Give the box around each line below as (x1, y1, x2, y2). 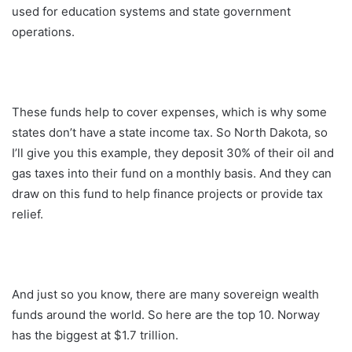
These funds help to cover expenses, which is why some (12, 104, 327, 119)
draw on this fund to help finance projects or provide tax (12, 185, 323, 201)
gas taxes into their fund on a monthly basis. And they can (12, 165, 332, 181)
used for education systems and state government (12, 3, 291, 19)
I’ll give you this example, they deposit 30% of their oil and (12, 145, 334, 160)
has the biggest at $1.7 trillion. (12, 327, 178, 343)
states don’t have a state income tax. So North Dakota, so (12, 124, 328, 140)
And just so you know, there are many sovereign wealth (12, 286, 319, 302)
